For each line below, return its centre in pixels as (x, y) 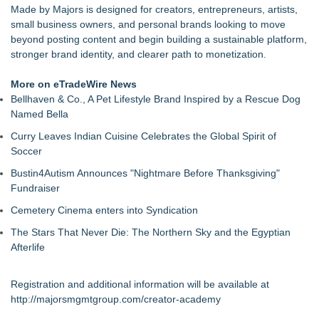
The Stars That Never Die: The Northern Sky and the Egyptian (151, 232)
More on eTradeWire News (74, 84)
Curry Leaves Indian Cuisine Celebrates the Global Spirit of (143, 136)
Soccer (26, 151)
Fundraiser (35, 188)
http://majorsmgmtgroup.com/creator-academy (116, 299)
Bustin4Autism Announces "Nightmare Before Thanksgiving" (145, 173)
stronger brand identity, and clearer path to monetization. (138, 54)
